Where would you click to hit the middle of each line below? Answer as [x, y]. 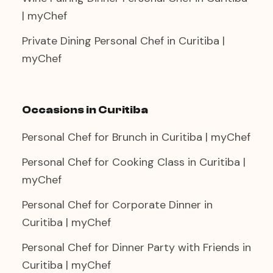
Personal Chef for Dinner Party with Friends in [136, 247]
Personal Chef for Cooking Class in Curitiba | [134, 162]
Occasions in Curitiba [85, 110]
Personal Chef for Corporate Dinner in [117, 205]
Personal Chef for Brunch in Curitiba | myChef [136, 137]
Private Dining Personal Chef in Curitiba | [123, 41]
